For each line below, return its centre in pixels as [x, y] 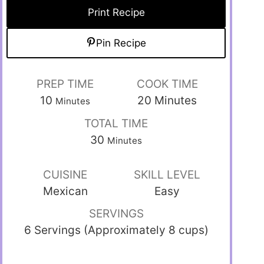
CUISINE [65, 174]
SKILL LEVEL [167, 174]
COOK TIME [167, 84]
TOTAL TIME [116, 123]
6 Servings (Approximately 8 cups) [116, 230]
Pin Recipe [121, 42]
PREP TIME [65, 84]
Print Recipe [116, 12]
